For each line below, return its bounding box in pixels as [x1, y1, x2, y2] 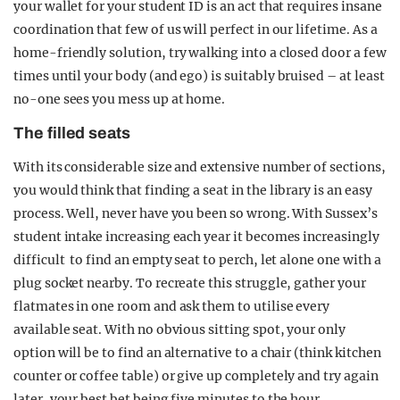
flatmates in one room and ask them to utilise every [13, 297, 330, 314]
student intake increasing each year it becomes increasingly [13, 228, 379, 245]
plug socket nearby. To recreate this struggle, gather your [13, 274, 366, 291]
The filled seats [13, 123, 131, 142]
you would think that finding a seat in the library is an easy [13, 181, 372, 198]
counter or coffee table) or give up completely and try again [13, 367, 379, 384]
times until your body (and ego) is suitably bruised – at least [13, 67, 385, 84]
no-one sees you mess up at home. [13, 90, 226, 107]
